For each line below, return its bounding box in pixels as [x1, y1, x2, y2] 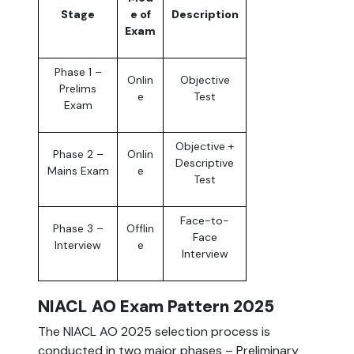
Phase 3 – [52, 221, 104, 236]
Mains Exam [47, 164, 109, 179]
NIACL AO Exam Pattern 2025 [38, 296, 274, 318]
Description [171, 7, 239, 22]
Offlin [126, 221, 154, 236]
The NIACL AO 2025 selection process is [38, 323, 270, 341]
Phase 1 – [54, 65, 102, 80]
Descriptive [175, 156, 234, 171]
